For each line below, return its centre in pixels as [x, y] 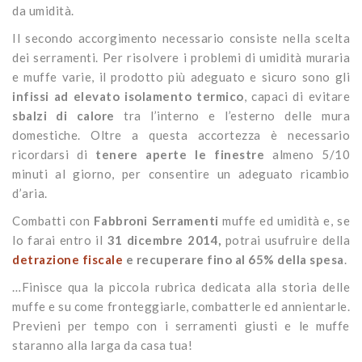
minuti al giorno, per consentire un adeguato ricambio [181, 174]
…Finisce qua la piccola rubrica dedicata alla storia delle [181, 287]
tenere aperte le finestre [180, 155]
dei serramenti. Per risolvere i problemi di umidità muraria [181, 58]
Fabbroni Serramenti [158, 221]
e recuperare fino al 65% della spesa [234, 260]
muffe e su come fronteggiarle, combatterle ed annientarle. [181, 307]
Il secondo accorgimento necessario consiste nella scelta [181, 38]
